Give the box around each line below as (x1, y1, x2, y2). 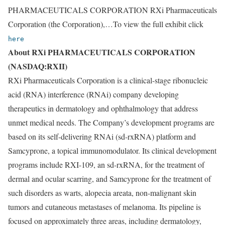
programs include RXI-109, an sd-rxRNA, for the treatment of (8, 159, 204, 170)
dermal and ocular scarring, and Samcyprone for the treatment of (8, 173, 211, 184)
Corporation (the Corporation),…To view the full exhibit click (8, 19, 203, 29)
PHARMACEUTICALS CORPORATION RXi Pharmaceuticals (8, 5, 217, 15)
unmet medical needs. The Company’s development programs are (8, 117, 214, 128)
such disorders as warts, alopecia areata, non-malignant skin (8, 187, 196, 198)
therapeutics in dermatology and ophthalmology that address (8, 103, 198, 114)
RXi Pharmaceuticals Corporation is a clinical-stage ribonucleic (8, 75, 208, 85)
